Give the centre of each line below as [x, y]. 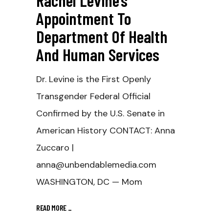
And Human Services [99, 54]
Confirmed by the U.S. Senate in [100, 113]
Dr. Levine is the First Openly [94, 79]
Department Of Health [102, 36]
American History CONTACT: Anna [106, 131]
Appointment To [84, 18]
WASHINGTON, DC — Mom [89, 182]
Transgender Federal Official [93, 96]
